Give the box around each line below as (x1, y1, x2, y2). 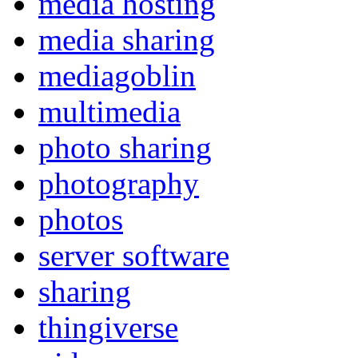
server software (38, 238, 229, 273)
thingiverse (38, 310, 178, 345)
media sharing (38, 22, 215, 58)
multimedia (38, 94, 181, 129)
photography (38, 166, 199, 201)
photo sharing (38, 130, 212, 165)
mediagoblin (38, 58, 196, 93)
